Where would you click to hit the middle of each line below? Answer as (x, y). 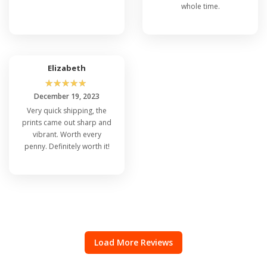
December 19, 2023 (67, 96)
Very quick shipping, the (67, 110)
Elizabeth (67, 68)
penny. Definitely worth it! (67, 146)
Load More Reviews (133, 242)
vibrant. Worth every (67, 134)
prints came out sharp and (67, 122)
